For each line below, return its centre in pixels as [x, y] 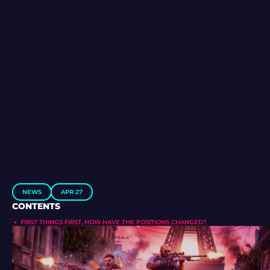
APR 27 [72, 192]
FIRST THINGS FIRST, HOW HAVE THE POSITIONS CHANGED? [114, 222]
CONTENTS [36, 206]
